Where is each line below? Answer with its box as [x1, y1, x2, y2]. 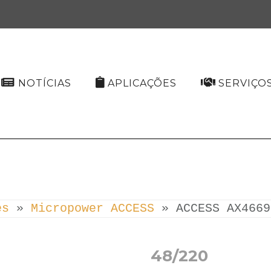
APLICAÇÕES [107, 77, 177, 89]
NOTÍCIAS [18, 77, 71, 89]
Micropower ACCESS [31, 201, 154, 216]
